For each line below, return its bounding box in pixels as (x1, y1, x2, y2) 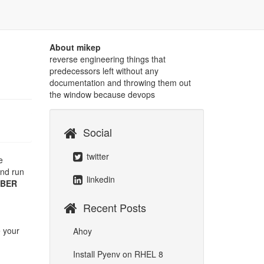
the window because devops (49, 88, 155, 100)
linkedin (84, 173, 115, 185)
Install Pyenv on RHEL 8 (72, 248, 163, 260)
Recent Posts (82, 199, 146, 215)
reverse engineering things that (49, 53, 166, 65)
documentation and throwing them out (49, 77, 191, 88)
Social (82, 124, 112, 140)
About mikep (49, 41, 101, 53)
